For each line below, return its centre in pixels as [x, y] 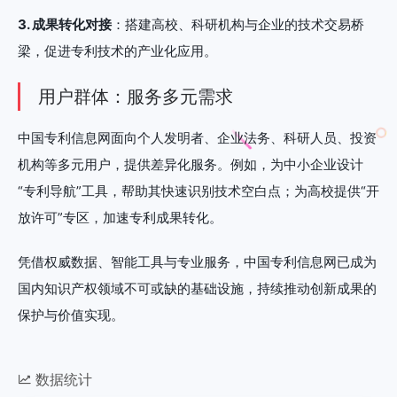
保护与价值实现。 [71, 315]
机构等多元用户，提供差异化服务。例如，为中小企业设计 [191, 164]
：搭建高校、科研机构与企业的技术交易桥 [238, 24]
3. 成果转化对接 [65, 24]
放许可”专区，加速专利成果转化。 [120, 217]
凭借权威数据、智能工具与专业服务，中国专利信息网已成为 [197, 261]
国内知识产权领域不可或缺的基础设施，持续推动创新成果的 [197, 288]
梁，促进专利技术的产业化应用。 [117, 51]
